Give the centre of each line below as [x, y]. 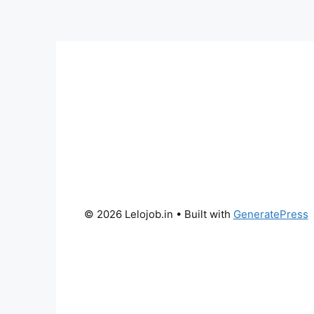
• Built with [203, 214]
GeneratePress [271, 214]
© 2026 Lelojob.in [128, 214]
